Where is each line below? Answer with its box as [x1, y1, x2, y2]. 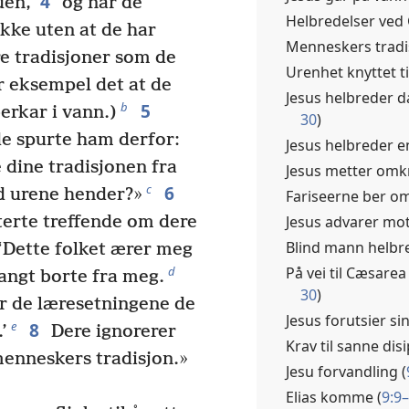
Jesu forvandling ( [286, 362, 406, 382]
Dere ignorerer [46, 321, 176, 343]
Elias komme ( [286, 387, 382, 407]
